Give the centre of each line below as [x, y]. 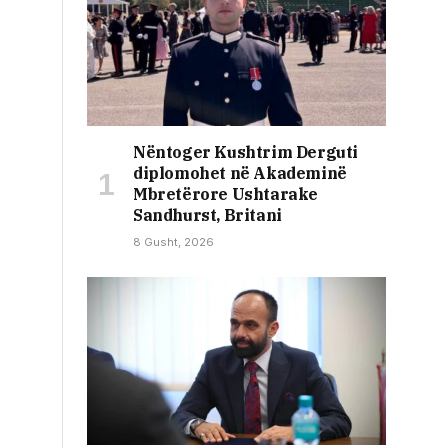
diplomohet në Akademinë [240, 173]
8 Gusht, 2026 [173, 242]
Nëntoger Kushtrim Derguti [246, 152]
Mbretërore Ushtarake [226, 194]
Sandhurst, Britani [207, 215]
